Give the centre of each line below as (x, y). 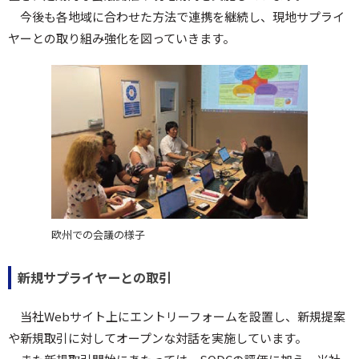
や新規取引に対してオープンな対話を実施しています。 (157, 338)
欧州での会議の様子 (98, 234)
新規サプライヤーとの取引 (95, 277)
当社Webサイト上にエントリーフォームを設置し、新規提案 (183, 316)
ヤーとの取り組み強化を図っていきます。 (121, 38)
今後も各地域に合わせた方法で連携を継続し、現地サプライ (182, 16)
